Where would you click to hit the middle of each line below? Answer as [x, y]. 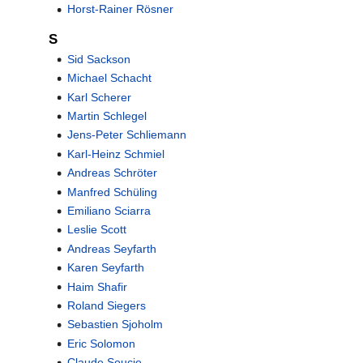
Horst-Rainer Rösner [120, 9]
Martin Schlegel [107, 116]
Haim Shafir [97, 286]
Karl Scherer [99, 97]
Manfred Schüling [112, 192]
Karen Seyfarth [105, 268]
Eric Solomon [101, 343]
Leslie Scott [96, 230]
